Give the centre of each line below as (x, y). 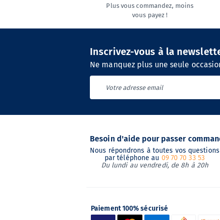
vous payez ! (150, 15)
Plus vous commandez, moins (150, 6)
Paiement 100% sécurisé (130, 208)
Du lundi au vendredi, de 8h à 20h (155, 165)
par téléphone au (133, 158)
